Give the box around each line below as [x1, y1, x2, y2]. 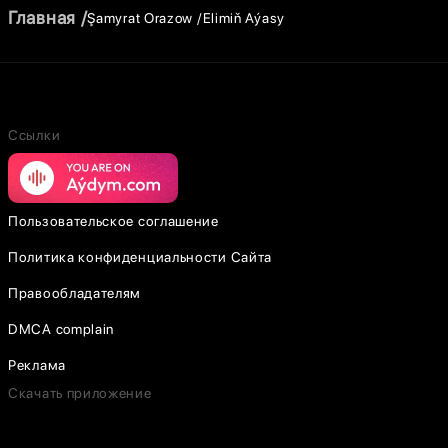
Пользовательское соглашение [8, 213, 219, 229]
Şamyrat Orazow [87, 9, 194, 26]
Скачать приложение [8, 385, 152, 401]
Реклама [8, 357, 66, 373]
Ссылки [8, 127, 61, 143]
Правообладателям [8, 285, 142, 301]
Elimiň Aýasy [202, 9, 285, 26]
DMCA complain [8, 321, 115, 337]
